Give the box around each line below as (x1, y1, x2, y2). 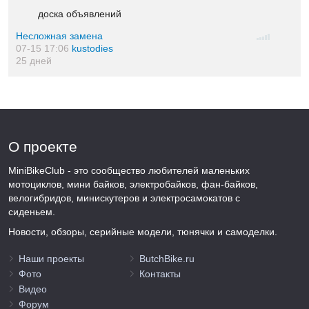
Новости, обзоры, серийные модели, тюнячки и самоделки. (8, 226, 277, 237)
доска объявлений (38, 8, 122, 20)
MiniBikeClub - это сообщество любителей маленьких (8, 165, 250, 177)
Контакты (139, 268, 181, 279)
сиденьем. (8, 206, 55, 218)
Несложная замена (16, 30, 103, 42)
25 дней (16, 55, 52, 67)
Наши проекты (19, 253, 84, 264)
